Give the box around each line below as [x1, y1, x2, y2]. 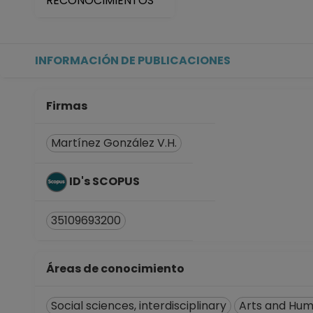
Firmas [46, 98, 92, 114]
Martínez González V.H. [51, 135, 177, 151]
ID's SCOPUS [67, 173, 144, 189]
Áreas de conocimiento [46, 261, 189, 277]
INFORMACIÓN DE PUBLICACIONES [35, 52, 231, 68]
